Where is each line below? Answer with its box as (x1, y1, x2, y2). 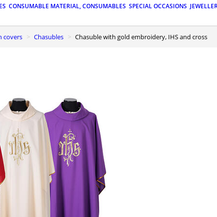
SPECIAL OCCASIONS (129, 2, 187, 11)
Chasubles (38, 32, 63, 41)
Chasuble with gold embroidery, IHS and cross (79, 32, 207, 41)
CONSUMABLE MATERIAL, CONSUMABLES (9, 2, 126, 11)
